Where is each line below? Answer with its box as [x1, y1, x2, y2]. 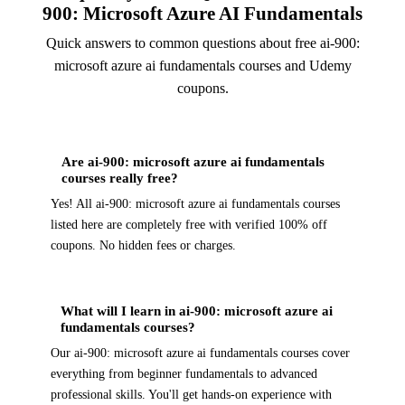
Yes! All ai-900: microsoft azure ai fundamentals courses [51, 197, 340, 212]
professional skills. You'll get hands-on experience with [51, 388, 332, 402]
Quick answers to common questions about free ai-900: [45, 35, 360, 52]
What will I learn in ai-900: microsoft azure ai [61, 303, 334, 319]
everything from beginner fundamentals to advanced [51, 367, 317, 381]
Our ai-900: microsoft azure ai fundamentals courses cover [51, 346, 350, 361]
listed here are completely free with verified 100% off [51, 218, 327, 232]
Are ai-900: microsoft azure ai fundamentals [61, 154, 325, 170]
